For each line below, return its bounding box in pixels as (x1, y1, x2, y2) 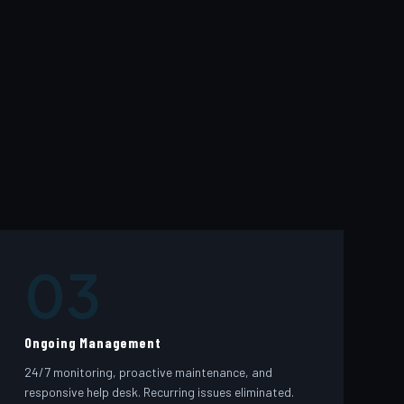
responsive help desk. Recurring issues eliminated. (23, 383, 294, 399)
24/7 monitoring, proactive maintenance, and (23, 363, 272, 380)
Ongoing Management (23, 334, 161, 352)
